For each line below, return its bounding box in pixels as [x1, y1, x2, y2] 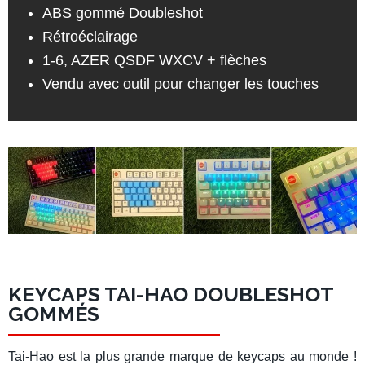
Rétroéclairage [42, 29, 138, 46]
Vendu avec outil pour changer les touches [42, 76, 319, 93]
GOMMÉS [8, 301, 99, 327]
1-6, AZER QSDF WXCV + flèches [42, 52, 266, 69]
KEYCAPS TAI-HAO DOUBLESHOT [8, 282, 333, 307]
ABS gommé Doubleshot [42, 5, 203, 22]
